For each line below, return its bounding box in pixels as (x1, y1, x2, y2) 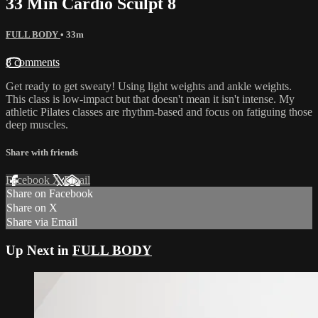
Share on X (6, 202, 57, 214)
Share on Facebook (6, 187, 93, 200)
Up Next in (6, 243, 72, 258)
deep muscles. (6, 118, 68, 131)
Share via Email (6, 216, 77, 229)
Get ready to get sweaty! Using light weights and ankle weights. (6, 79, 292, 92)
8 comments (6, 55, 60, 68)
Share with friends (6, 147, 78, 158)
